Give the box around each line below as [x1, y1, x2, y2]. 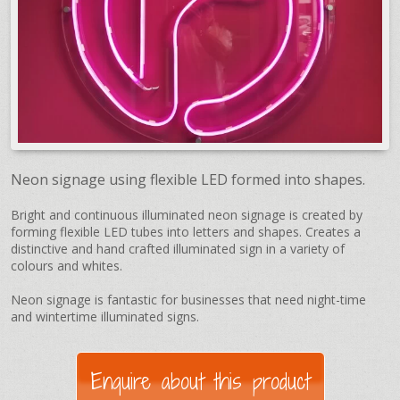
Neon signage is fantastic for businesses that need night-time [11, 290, 366, 308]
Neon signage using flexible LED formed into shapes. [11, 169, 365, 189]
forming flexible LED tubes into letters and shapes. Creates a [11, 222, 361, 240]
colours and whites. [11, 256, 126, 274]
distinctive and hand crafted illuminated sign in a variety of [11, 239, 345, 257]
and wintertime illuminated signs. [11, 307, 199, 325]
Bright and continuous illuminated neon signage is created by [11, 205, 362, 223]
